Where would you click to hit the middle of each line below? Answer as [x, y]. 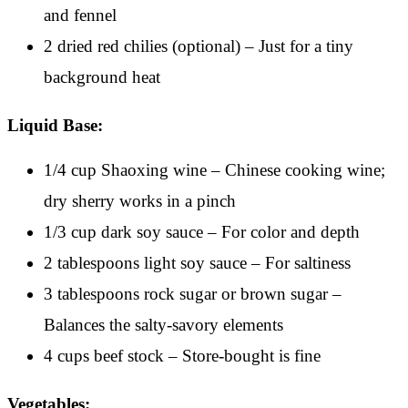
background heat [102, 76]
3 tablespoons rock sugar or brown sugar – [193, 293]
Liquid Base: [55, 125]
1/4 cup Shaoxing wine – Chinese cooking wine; [214, 169]
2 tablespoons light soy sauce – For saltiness [197, 262]
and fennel [80, 15]
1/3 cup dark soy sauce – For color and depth [202, 231]
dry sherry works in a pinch [140, 200]
